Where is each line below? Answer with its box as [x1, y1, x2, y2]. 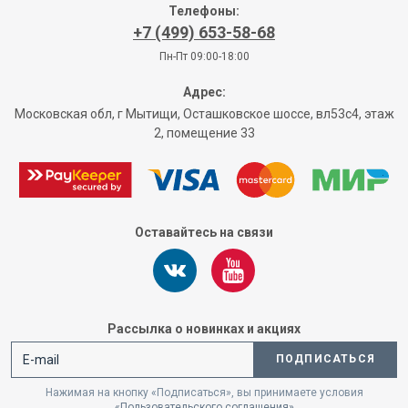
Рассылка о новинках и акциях [107, 321, 301, 336]
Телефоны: [168, 3, 240, 18]
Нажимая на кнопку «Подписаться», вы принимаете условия [45, 385, 363, 399]
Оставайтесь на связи [135, 224, 273, 240]
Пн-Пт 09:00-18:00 [158, 49, 250, 63]
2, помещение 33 [153, 125, 255, 140]
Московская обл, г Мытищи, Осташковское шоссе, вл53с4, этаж [14, 106, 394, 121]
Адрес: [182, 84, 226, 99]
